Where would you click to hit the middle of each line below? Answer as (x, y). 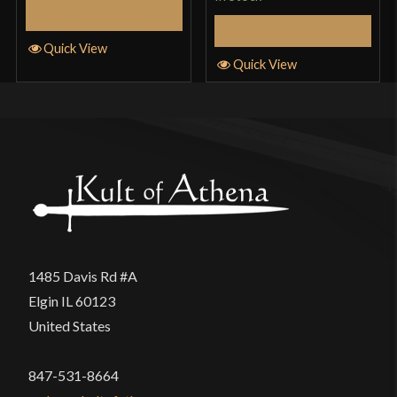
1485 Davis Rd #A (83, 276)
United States (70, 326)
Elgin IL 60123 (72, 301)
